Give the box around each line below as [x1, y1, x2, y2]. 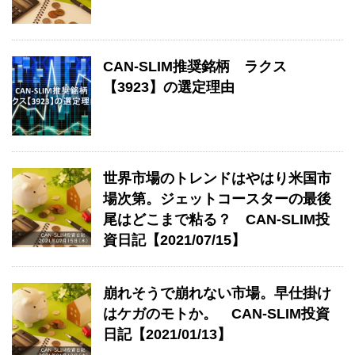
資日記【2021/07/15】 [103, 232, 246, 248]
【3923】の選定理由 [103, 79, 235, 95]
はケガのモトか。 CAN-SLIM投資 [103, 306, 330, 322]
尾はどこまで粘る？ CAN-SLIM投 [103, 212, 330, 227]
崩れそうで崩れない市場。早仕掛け [103, 285, 331, 301]
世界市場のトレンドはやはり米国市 [103, 170, 331, 186]
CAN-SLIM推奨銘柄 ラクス [103, 59, 287, 74]
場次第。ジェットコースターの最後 [103, 191, 331, 207]
